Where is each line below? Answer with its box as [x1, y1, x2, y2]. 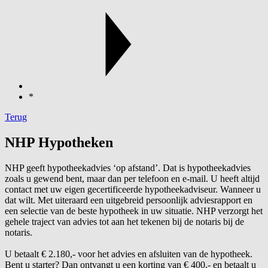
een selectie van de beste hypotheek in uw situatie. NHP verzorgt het [5, 206, 263, 217]
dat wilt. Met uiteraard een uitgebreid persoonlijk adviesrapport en [5, 195, 252, 206]
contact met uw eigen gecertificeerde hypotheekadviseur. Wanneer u [5, 184, 261, 195]
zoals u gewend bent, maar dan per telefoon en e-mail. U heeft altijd [5, 173, 260, 184]
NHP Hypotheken [5, 135, 113, 151]
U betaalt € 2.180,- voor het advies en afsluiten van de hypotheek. [5, 249, 252, 260]
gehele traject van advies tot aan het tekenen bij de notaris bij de [5, 217, 244, 227]
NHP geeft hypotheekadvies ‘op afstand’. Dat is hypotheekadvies [5, 163, 251, 173]
